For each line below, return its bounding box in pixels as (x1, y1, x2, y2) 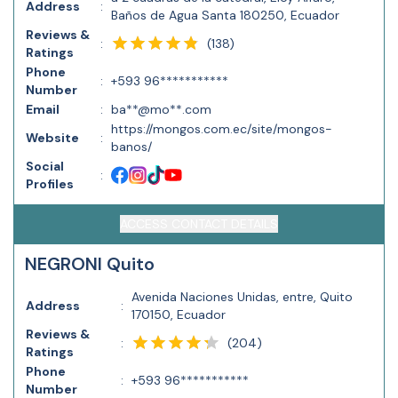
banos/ (111, 139, 152, 155)
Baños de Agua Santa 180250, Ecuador (111, 7, 339, 23)
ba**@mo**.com (111, 101, 211, 117)
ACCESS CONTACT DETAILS (120, 216, 278, 232)
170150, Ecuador (131, 306, 226, 322)
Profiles (26, 176, 74, 192)
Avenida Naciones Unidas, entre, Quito (131, 289, 353, 305)
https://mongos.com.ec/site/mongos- (111, 121, 332, 137)
